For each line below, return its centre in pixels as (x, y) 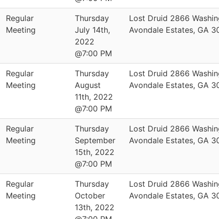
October (90, 196)
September (95, 140)
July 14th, (92, 30)
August (88, 85)
